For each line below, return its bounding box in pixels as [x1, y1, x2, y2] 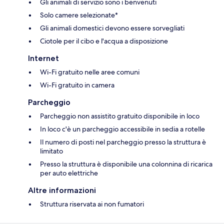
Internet [28, 53, 59, 63]
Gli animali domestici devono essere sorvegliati [40, 23, 184, 32]
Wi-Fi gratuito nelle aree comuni [40, 67, 139, 76]
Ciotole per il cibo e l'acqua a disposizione [40, 36, 168, 45]
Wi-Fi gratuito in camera [40, 80, 114, 89]
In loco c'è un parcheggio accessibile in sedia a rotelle [40, 124, 205, 133]
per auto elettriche [40, 168, 98, 177]
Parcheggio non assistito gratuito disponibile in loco [40, 111, 199, 120]
